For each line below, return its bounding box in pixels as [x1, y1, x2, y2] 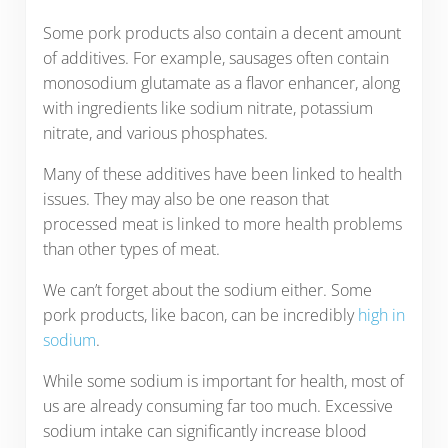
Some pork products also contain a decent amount [42, 21, 401, 44]
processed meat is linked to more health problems [42, 212, 402, 235]
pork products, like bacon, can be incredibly [42, 303, 358, 326]
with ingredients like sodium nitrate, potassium [42, 96, 373, 119]
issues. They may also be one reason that [42, 187, 329, 210]
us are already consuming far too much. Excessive [42, 394, 393, 417]
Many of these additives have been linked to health [42, 162, 402, 185]
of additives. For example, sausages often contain [42, 46, 389, 69]
